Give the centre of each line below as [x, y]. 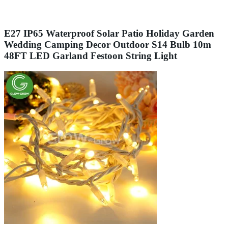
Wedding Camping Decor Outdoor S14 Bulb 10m [108, 44]
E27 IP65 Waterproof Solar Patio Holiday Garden [109, 33]
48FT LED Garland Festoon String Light [91, 55]
